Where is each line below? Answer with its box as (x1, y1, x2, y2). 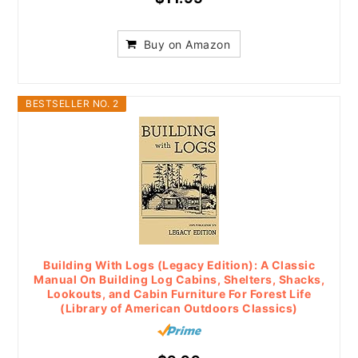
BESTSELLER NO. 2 (26, 97, 119, 109)
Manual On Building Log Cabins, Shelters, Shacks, (34, 272, 324, 286)
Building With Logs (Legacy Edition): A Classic (43, 257, 315, 272)
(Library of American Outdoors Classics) (60, 300, 298, 315)
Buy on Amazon (143, 37, 231, 51)
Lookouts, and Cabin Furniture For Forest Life (46, 286, 312, 300)
